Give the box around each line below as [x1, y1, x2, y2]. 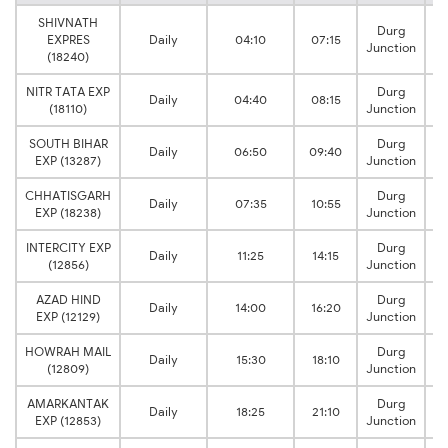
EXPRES [46, 32, 90, 48]
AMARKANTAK [27, 396, 109, 412]
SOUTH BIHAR [28, 136, 108, 152]
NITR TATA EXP [26, 84, 110, 100]
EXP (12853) [35, 413, 101, 429]
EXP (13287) [35, 153, 101, 169]
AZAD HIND [35, 292, 101, 308]
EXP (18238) [35, 205, 101, 221]
